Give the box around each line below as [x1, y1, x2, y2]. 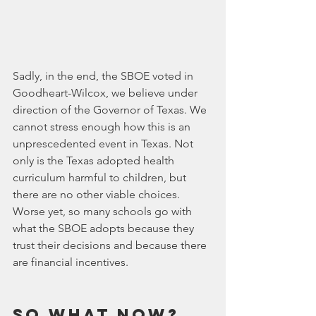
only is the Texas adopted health [13, 153, 177, 167]
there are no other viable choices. [13, 187, 183, 201]
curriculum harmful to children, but [13, 170, 189, 184]
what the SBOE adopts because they [13, 221, 197, 235]
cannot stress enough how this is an [13, 119, 193, 133]
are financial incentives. [13, 255, 128, 269]
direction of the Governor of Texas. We [13, 102, 209, 116]
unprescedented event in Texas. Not [13, 136, 196, 150]
